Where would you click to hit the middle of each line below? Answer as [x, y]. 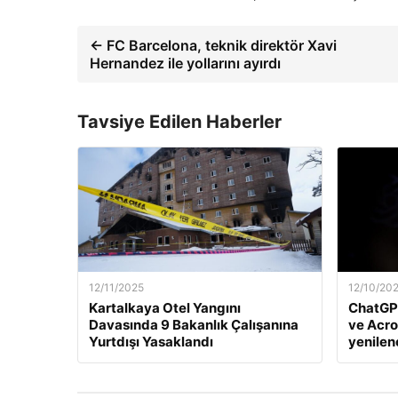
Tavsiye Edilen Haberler [179, 121]
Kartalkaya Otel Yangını [165, 307]
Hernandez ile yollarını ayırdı [185, 63]
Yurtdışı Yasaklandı [151, 341]
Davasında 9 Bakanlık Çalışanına [194, 324]
